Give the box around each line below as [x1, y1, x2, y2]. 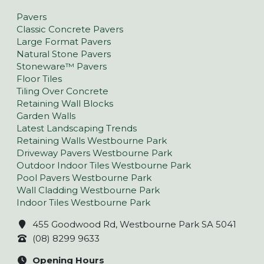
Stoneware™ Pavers [16, 60, 107, 72]
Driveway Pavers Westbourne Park [16, 147, 172, 159]
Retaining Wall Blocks [16, 97, 113, 109]
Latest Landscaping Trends [16, 122, 137, 134]
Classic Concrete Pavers [16, 23, 123, 35]
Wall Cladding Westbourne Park [16, 184, 160, 196]
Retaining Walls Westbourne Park [16, 134, 167, 146]
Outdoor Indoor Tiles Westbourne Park [16, 159, 191, 171]
